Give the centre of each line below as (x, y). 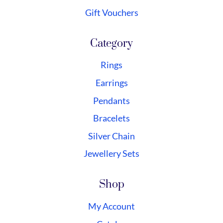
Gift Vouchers (111, 12)
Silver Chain (111, 136)
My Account (111, 206)
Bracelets (111, 118)
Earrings (111, 83)
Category (111, 43)
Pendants (111, 100)
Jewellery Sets (111, 154)
